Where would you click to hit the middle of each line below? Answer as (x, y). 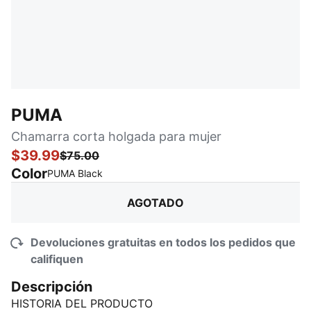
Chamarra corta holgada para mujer (116, 136)
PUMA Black (75, 173)
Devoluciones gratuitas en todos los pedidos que (163, 242)
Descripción (52, 287)
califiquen (57, 259)
